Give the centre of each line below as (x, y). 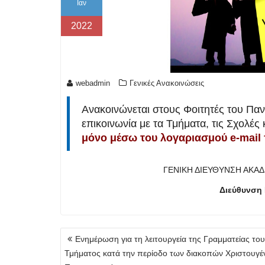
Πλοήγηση (86, 234)
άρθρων (81, 247)
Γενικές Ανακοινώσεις (167, 83)
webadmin (93, 83)
